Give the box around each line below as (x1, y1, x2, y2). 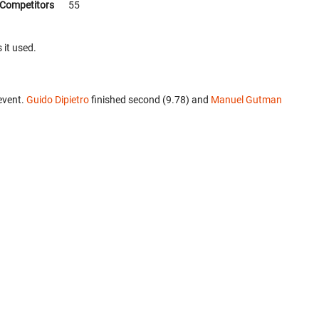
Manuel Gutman (211, 93, 282, 105)
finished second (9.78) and (89, 93, 211, 105)
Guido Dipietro (26, 93, 89, 105)
